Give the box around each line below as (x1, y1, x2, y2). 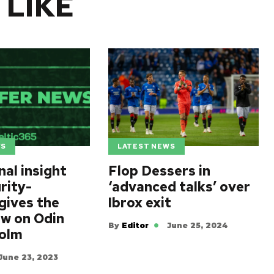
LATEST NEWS (117, 142, 176, 151)
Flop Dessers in (108, 162, 210, 180)
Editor (121, 220, 149, 230)
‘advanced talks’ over (108, 178, 250, 196)
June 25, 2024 (166, 220, 228, 230)
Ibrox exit (108, 194, 171, 212)
